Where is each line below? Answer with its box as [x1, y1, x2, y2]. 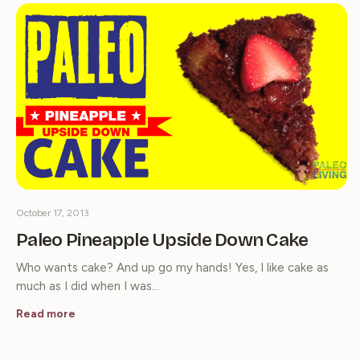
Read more [16, 307, 76, 321]
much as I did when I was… [16, 279, 159, 293]
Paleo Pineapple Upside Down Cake [16, 229, 309, 251]
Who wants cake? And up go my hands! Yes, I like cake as [16, 260, 329, 275]
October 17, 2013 [16, 207, 89, 219]
